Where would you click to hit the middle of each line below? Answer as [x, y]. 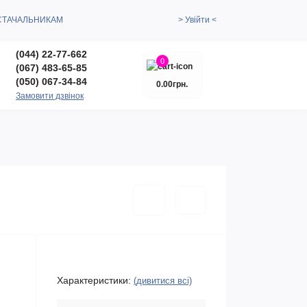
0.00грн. [172, 84]
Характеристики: [94, 280]
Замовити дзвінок [50, 96]
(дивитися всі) [163, 281]
